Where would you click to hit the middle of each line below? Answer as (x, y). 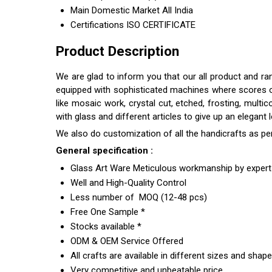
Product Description (117, 51)
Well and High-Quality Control (128, 182)
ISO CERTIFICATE (161, 25)
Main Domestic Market (115, 11)
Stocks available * (106, 226)
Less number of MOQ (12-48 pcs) (139, 197)
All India (178, 11)
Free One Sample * (108, 212)
